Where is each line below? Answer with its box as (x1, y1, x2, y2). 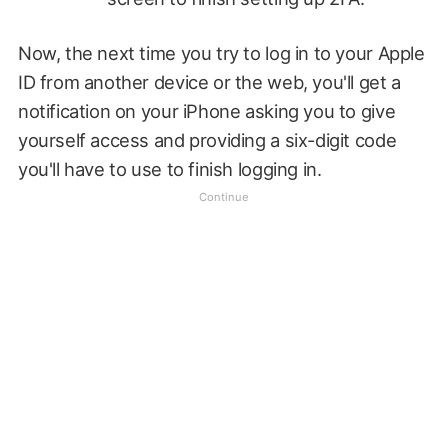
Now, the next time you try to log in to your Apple (17, 42, 425, 65)
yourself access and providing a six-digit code (17, 129, 397, 152)
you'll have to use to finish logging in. (17, 158, 322, 181)
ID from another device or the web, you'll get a (17, 71, 401, 94)
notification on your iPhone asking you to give (17, 100, 396, 123)
